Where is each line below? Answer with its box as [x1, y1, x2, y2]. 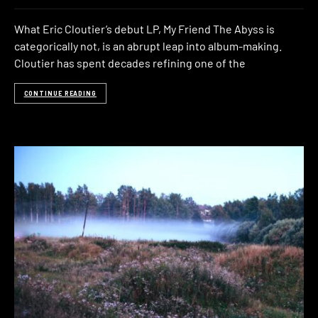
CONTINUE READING [23, 89, 97, 97]
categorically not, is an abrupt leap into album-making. [14, 38, 282, 53]
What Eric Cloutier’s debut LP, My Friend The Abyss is [14, 21, 275, 35]
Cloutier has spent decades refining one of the [14, 55, 246, 70]
